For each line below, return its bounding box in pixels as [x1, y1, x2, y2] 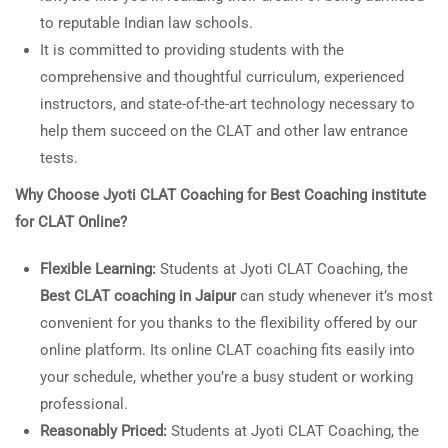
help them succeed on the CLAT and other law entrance [40, 122, 408, 140]
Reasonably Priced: [40, 422, 171, 440]
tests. [40, 149, 78, 167]
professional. [40, 395, 128, 413]
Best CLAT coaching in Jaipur [40, 287, 236, 305]
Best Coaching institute [270, 186, 426, 204]
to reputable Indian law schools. [40, 14, 253, 32]
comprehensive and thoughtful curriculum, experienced [40, 68, 404, 86]
